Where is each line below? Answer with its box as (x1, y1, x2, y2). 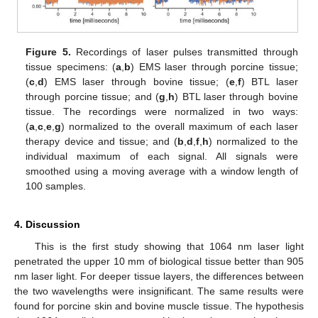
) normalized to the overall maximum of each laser (61, 121, 298, 133)
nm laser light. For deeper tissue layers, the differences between (14, 270, 304, 283)
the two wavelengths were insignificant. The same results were (14, 285, 304, 297)
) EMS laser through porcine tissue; (131, 61, 298, 73)
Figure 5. (26, 46, 71, 58)
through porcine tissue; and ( (26, 91, 160, 103)
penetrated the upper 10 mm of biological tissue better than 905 (14, 256, 304, 268)
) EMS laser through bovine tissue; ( (44, 76, 229, 88)
